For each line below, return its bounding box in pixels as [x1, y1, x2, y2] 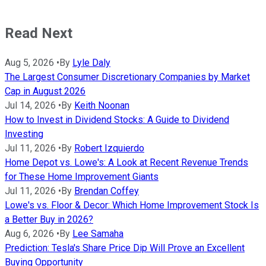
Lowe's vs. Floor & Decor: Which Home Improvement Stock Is [5, 199, 259, 211]
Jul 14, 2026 [5, 99, 56, 111]
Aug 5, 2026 [5, 56, 54, 68]
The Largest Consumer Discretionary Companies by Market [5, 71, 250, 83]
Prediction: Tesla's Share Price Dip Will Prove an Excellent [5, 242, 245, 254]
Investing [5, 128, 43, 140]
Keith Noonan [74, 99, 129, 111]
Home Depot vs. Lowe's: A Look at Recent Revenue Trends [5, 156, 248, 168]
